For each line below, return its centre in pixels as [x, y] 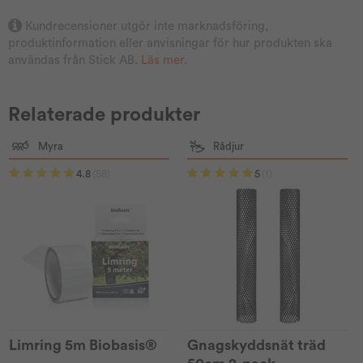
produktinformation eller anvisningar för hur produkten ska [170, 43]
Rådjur [228, 146]
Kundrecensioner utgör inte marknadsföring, [147, 26]
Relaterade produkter [104, 115]
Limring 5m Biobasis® [83, 345]
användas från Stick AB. [73, 60]
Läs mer [162, 60]
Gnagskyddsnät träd [257, 345]
